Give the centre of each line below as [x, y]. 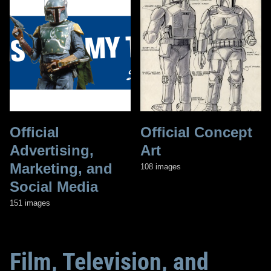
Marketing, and [61, 168]
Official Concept [196, 132]
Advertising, [52, 150]
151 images [30, 203]
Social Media [54, 186]
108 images [161, 166]
